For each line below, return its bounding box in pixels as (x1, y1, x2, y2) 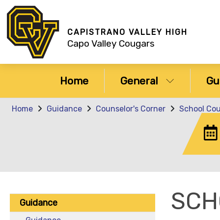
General (120, 75, 158, 87)
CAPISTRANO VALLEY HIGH (67, 27, 188, 37)
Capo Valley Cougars (67, 37, 155, 49)
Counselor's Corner (96, 104, 165, 113)
